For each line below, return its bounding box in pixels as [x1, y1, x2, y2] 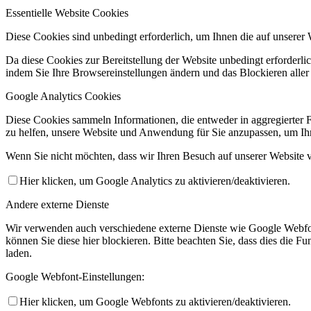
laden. [6, 247, 32, 260]
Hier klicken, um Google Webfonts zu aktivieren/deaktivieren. [19, 296, 291, 308]
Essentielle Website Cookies [6, 7, 128, 19]
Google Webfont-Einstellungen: [6, 271, 144, 283]
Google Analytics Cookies [6, 90, 121, 103]
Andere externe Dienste [6, 199, 109, 211]
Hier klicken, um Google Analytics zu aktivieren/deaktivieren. [19, 175, 290, 187]
